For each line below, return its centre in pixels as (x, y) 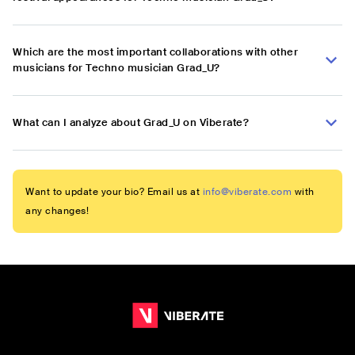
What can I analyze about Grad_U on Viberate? (131, 123)
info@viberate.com (247, 192)
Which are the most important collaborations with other (155, 52)
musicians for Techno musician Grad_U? (116, 68)
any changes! (57, 211)
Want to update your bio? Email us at (113, 192)
